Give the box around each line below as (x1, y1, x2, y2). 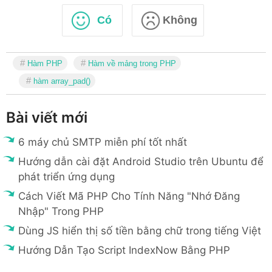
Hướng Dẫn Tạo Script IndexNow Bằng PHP (18, 244, 230, 257)
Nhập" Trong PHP (18, 205, 104, 218)
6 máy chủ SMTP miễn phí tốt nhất (18, 136, 187, 149)
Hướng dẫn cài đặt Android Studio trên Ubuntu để (18, 155, 263, 168)
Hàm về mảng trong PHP (88, 59, 176, 69)
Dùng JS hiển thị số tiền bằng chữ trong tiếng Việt (18, 225, 261, 237)
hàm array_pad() (33, 76, 90, 86)
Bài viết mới (6, 109, 87, 127)
